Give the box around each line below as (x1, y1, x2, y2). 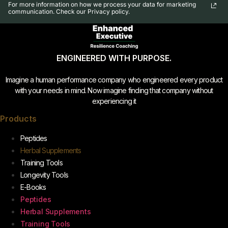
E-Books (20, 182, 46, 191)
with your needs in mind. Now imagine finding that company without (15, 86, 213, 95)
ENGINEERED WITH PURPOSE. (56, 53, 172, 64)
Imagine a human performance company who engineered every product (5, 75, 223, 84)
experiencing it (92, 97, 136, 106)
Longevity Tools (20, 170, 68, 179)
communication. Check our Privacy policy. (8, 8, 130, 16)
